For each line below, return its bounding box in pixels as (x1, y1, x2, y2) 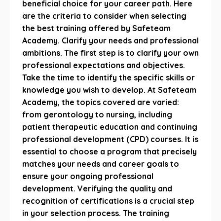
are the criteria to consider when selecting (22, 11, 186, 21)
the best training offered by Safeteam (22, 23, 171, 33)
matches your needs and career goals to (22, 159, 179, 169)
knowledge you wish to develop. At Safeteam (22, 85, 196, 95)
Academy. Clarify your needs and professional (22, 36, 199, 45)
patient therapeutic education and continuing (22, 122, 197, 132)
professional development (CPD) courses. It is (22, 134, 198, 144)
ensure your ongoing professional (22, 171, 153, 181)
